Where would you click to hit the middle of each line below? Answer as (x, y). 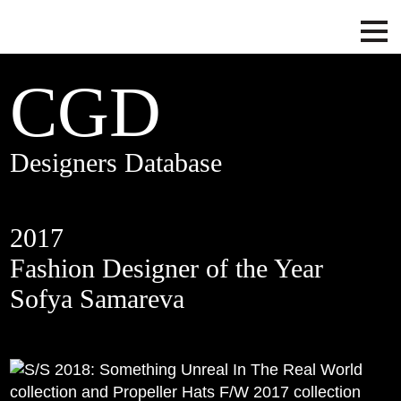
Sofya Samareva (98, 299)
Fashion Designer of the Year (167, 268)
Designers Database (116, 162)
